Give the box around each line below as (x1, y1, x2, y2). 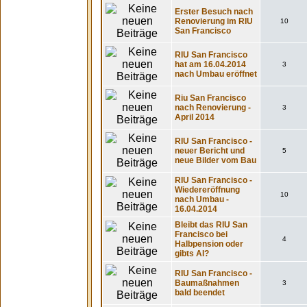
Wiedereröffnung (175, 185, 240, 195)
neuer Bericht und (175, 146, 245, 156)
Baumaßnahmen (175, 278, 239, 288)
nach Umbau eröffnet (175, 69, 257, 79)
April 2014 (175, 112, 214, 122)
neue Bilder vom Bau (175, 156, 256, 165)
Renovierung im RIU (175, 16, 253, 26)
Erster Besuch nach (175, 7, 253, 16)
